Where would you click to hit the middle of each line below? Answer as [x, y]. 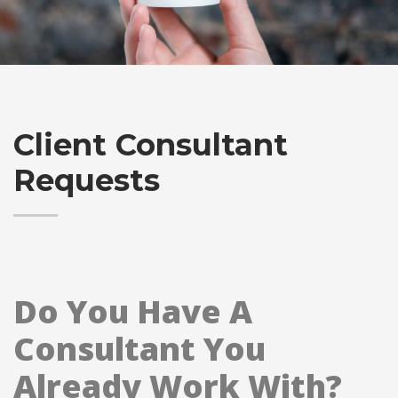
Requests [87, 180]
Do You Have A [133, 311]
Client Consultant [151, 145]
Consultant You [139, 349]
